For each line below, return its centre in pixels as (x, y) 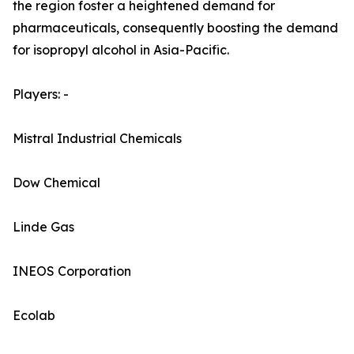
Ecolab (34, 316)
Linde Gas (43, 227)
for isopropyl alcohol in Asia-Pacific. (121, 50)
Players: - (41, 94)
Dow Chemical (56, 183)
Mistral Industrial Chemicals (97, 139)
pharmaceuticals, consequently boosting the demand (175, 28)
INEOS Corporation (72, 271)
